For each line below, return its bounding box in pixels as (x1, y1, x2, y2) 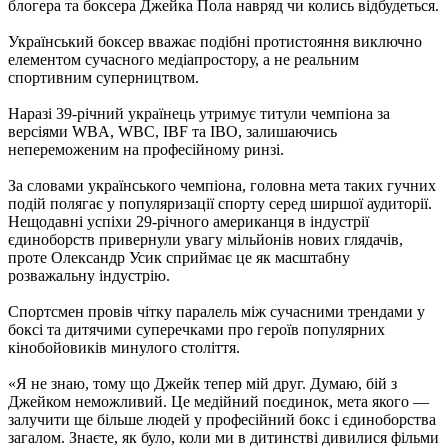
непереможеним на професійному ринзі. (8, 141, 284, 159)
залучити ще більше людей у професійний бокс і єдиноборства (8, 411, 436, 429)
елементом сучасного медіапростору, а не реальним (8, 51, 359, 69)
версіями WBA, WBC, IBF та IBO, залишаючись (8, 123, 337, 141)
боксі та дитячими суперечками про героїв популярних (8, 321, 385, 339)
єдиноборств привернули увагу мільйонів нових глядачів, (8, 231, 403, 249)
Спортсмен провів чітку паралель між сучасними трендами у (8, 303, 425, 321)
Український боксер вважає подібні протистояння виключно (8, 33, 422, 51)
